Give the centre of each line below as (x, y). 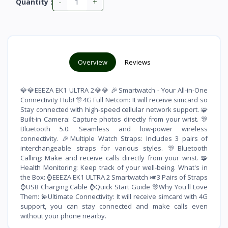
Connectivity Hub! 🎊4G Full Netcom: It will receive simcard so (114, 99)
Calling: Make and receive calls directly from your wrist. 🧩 (114, 158)
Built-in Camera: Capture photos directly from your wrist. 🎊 (114, 119)
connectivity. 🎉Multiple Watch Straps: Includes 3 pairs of (114, 138)
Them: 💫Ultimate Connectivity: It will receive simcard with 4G (114, 196)
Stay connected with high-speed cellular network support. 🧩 (114, 109)
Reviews (137, 62)
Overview (92, 62)
